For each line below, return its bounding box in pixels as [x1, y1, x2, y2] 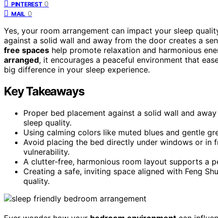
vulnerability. [23, 146, 70, 157]
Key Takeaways [4, 84, 84, 98]
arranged [4, 54, 39, 65]
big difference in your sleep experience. [4, 64, 150, 74]
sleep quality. [23, 117, 72, 127]
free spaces [4, 45, 49, 55]
